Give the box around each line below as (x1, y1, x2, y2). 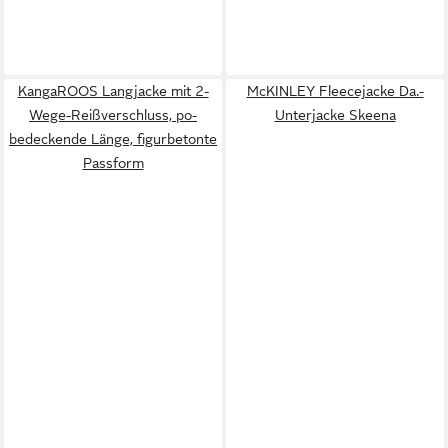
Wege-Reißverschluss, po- (29, 106, 197, 123)
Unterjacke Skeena (274, 106, 396, 123)
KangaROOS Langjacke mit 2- (17, 82, 209, 99)
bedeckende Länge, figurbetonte (9, 130, 217, 147)
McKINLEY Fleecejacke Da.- (246, 82, 424, 99)
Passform (82, 154, 144, 171)
